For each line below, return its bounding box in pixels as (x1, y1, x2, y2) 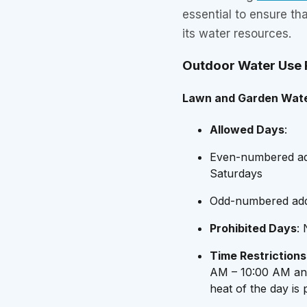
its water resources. (182, 27, 291, 41)
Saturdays (210, 166, 262, 180)
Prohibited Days (210, 221, 297, 235)
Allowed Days (210, 122, 284, 136)
